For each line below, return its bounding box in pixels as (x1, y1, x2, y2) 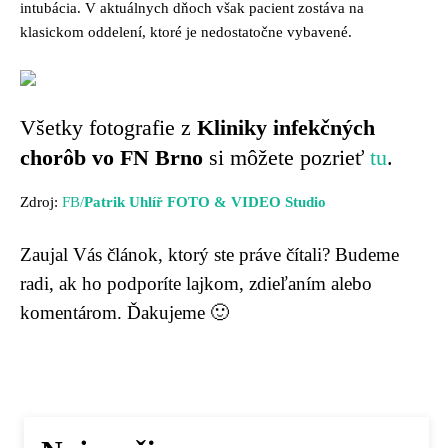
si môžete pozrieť (209, 145, 370, 171)
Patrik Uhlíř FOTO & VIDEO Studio (84, 194, 326, 211)
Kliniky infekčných (197, 115, 375, 141)
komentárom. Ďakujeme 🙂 (20, 302, 229, 324)
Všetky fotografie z (20, 115, 197, 141)
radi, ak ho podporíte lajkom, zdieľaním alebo (20, 273, 372, 295)
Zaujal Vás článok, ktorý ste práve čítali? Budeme (20, 244, 399, 266)
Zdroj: (20, 194, 62, 211)
